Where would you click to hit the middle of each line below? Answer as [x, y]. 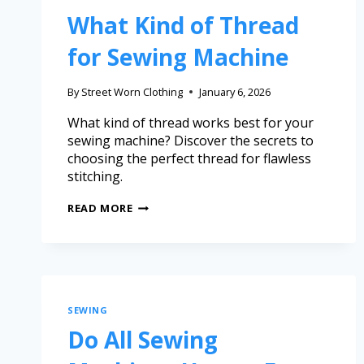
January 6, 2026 [235, 92]
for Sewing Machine [178, 56]
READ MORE [100, 208]
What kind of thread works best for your [191, 123]
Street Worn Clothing [132, 92]
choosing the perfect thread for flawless [189, 159]
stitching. [95, 177]
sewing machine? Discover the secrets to [191, 141]
